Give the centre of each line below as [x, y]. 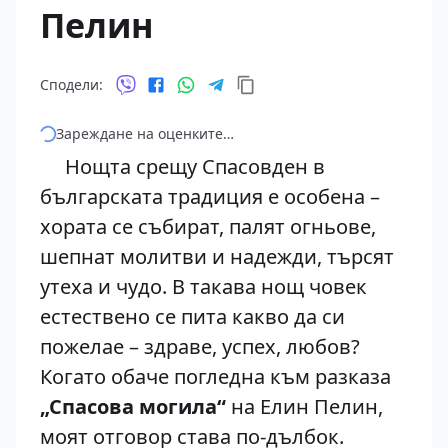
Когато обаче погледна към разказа [215, 376]
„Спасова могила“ [133, 406]
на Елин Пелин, [304, 406]
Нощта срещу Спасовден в [182, 166]
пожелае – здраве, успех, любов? [200, 346]
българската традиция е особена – [210, 196]
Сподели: [71, 84]
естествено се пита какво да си [192, 316]
